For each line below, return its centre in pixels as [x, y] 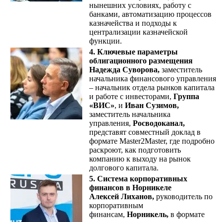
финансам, [108, 214]
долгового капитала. [124, 167]
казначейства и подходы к [133, 23]
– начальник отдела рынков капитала [152, 87]
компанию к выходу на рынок [140, 159]
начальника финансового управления [153, 78]
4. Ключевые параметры [134, 52]
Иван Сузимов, [152, 105]
